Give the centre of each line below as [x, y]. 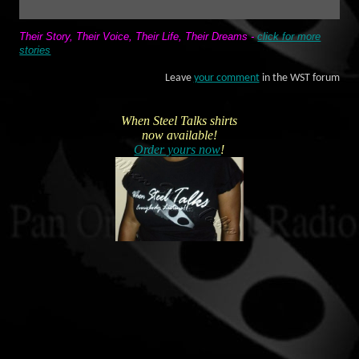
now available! [179, 135]
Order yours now [177, 150]
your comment [226, 78]
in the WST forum [299, 78]
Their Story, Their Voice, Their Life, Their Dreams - [139, 37]
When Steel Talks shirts [179, 121]
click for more [289, 37]
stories [35, 50]
